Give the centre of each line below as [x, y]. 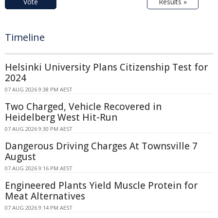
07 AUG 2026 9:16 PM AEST [39, 168]
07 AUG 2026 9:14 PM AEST [39, 207]
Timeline [25, 37]
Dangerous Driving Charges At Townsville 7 [101, 146]
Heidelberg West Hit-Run [61, 117]
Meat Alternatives [45, 196]
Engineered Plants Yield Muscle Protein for [101, 185]
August [20, 156]
